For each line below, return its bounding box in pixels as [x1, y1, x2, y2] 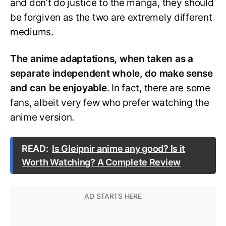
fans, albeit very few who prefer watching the [10, 96, 209, 108]
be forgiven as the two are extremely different [10, 12, 212, 24]
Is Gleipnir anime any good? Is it [52, 143, 186, 154]
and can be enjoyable [10, 82, 107, 94]
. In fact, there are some [106, 82, 210, 94]
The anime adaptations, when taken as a [10, 52, 193, 65]
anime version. [10, 111, 75, 123]
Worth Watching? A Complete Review [22, 156, 181, 167]
